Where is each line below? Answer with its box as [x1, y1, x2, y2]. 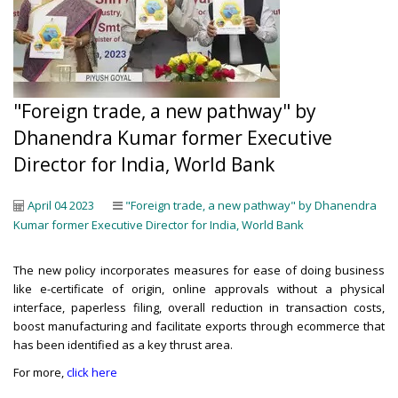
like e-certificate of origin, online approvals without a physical [13, 281, 385, 297]
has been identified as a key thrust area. [13, 337, 233, 353]
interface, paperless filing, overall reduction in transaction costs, [13, 299, 385, 315]
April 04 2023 [28, 197, 94, 213]
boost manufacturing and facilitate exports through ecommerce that [13, 318, 385, 334]
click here [67, 364, 117, 380]
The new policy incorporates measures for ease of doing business [13, 262, 385, 278]
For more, [13, 364, 67, 380]
